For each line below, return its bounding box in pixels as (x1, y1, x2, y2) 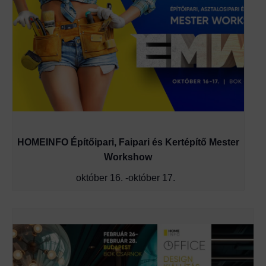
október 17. (128, 172, 176, 183)
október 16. (76, 172, 123, 183)
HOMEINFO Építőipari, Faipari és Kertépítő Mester (17, 137, 239, 148)
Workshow (104, 152, 153, 163)
